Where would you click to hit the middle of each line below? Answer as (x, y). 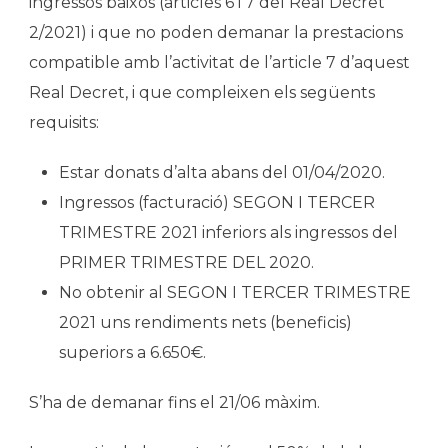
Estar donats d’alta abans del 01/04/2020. (222, 172)
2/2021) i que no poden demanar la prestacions (216, 32)
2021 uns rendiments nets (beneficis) (205, 322)
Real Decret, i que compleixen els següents (202, 92)
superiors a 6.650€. (132, 352)
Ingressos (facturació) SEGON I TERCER (217, 202)
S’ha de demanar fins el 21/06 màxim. (174, 402)
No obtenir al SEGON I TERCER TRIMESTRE (235, 292)
